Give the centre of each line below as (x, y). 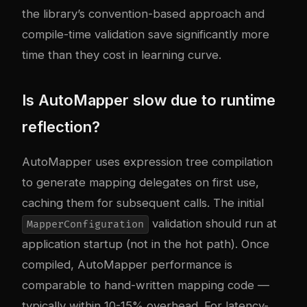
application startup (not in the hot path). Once (146, 244)
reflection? (61, 127)
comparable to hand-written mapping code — (146, 285)
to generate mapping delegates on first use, (140, 183)
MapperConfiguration (85, 225)
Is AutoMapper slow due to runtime (149, 100)
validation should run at (212, 224)
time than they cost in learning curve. (122, 55)
